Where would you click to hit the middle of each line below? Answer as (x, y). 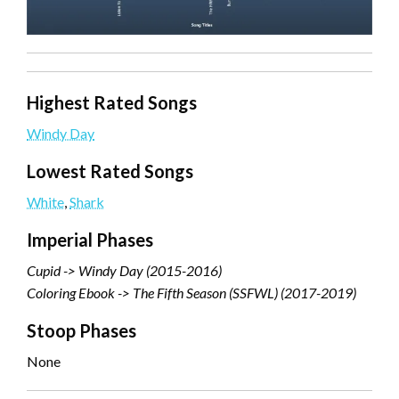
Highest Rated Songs (112, 102)
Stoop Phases (81, 330)
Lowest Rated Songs (110, 171)
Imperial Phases (90, 239)
